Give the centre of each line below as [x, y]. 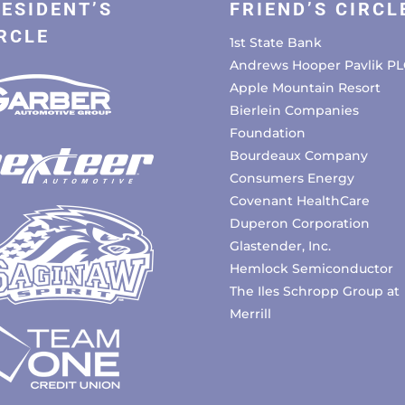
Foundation [267, 133]
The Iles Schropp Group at [314, 292]
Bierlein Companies [294, 111]
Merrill [250, 314]
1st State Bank [275, 43]
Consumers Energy [292, 179]
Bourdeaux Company [298, 156]
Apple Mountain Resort [305, 88]
